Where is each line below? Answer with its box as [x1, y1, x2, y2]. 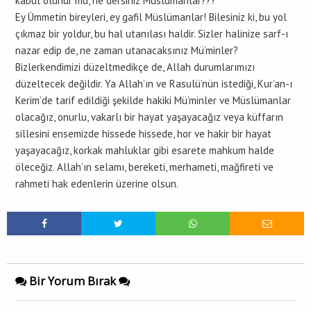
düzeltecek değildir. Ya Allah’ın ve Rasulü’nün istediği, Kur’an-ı [15, 77, 292, 90]
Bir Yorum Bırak [26, 274, 119, 289]
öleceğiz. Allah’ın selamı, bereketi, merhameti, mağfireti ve [15, 160, 274, 174]
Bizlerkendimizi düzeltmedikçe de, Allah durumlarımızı [15, 60, 255, 74]
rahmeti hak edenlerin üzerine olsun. [15, 177, 178, 190]
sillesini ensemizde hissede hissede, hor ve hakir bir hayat [15, 127, 271, 140]
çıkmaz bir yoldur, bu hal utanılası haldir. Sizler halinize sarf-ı [15, 27, 288, 40]
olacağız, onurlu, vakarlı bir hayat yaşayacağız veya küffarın [15, 110, 283, 124]
